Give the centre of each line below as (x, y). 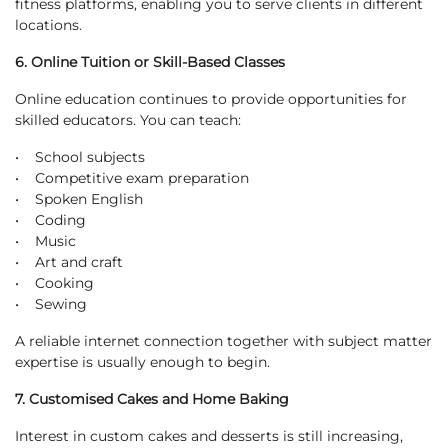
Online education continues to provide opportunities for (211, 99)
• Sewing (51, 304)
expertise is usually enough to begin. (142, 362)
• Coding (50, 220)
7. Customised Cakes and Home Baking (152, 399)
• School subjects (80, 157)
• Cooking (54, 283)
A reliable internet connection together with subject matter (223, 341)
